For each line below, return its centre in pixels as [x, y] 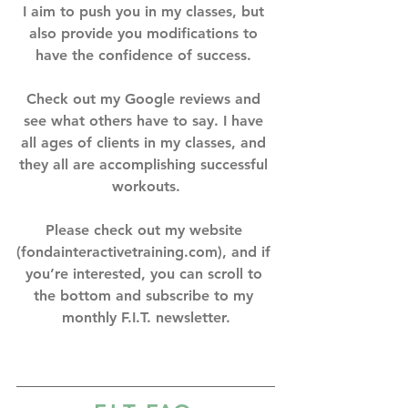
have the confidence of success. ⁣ [146, 55]
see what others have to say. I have [146, 120]
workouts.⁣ [146, 186]
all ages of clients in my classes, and [146, 142]
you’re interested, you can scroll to [146, 273]
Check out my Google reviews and [146, 98]
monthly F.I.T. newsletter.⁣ [146, 317]
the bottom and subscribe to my [146, 295]
